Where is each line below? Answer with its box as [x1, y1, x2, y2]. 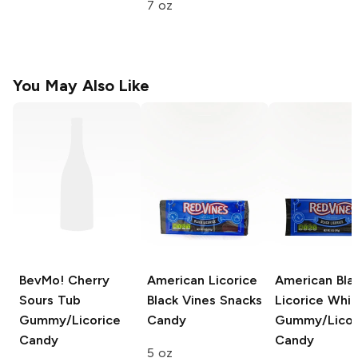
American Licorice [147, 272, 257, 288]
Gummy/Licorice [19, 312, 121, 328]
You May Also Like [13, 76, 150, 96]
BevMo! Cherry [19, 272, 109, 288]
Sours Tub [19, 292, 81, 308]
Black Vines [147, 292, 216, 308]
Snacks [215, 292, 262, 308]
